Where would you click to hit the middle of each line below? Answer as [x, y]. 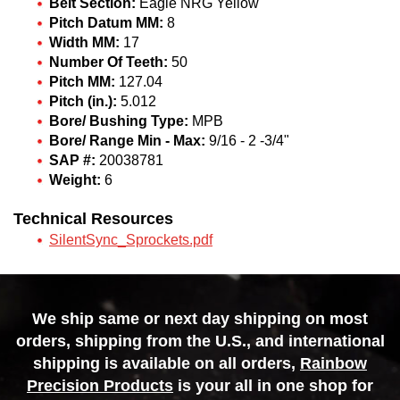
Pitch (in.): [83, 101]
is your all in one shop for [273, 386]
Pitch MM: [82, 82]
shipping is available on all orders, [167, 363]
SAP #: [72, 160]
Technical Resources [93, 219]
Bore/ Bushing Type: [119, 121]
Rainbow [333, 363]
